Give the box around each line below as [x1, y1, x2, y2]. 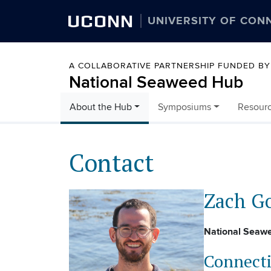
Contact [69, 146, 154, 179]
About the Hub [69, 101, 132, 114]
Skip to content [59, 107, 124, 120]
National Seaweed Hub [69, 73, 243, 93]
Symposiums [158, 101, 212, 114]
